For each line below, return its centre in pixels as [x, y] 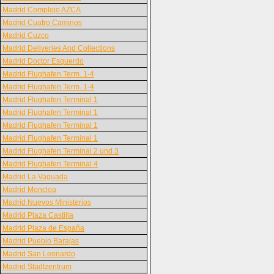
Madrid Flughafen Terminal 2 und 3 [61, 151]
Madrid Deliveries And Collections [59, 48]
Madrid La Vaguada [35, 177]
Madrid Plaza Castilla [38, 215]
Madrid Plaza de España [43, 228]
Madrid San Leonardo [39, 254]
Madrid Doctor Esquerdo [43, 61]
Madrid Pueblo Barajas [41, 241]
